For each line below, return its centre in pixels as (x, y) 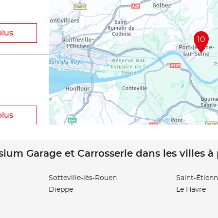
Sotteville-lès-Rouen (83, 178)
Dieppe (61, 190)
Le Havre (191, 190)
